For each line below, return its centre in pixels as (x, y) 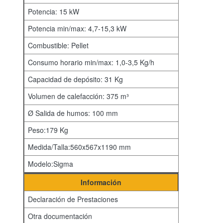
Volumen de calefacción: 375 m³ (78, 96)
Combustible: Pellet (58, 45)
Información (101, 182)
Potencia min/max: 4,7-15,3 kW (77, 28)
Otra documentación (60, 216)
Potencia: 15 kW (54, 11)
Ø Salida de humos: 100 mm (73, 113)
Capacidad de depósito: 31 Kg (75, 79)
